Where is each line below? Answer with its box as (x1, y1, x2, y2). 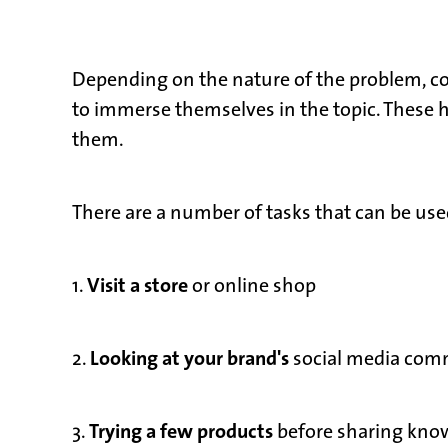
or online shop (188, 268, 316, 301)
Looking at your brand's (90, 340, 289, 374)
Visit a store (87, 267, 188, 301)
